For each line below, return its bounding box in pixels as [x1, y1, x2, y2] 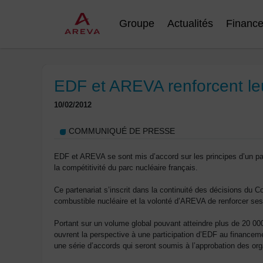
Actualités [167, 18, 214, 29]
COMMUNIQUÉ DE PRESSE [69, 126, 175, 136]
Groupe [119, 18, 155, 29]
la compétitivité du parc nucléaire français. [54, 163, 198, 172]
